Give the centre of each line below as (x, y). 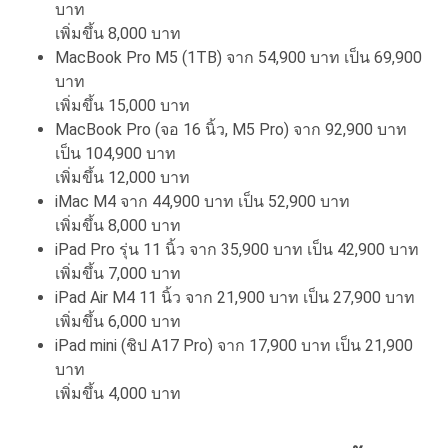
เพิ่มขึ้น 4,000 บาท (120, 393)
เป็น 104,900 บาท (115, 153)
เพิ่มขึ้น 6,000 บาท (118, 321)
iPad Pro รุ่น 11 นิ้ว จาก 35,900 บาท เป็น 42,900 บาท (237, 249)
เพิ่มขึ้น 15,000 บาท (122, 105)
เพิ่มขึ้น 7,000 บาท (118, 273)
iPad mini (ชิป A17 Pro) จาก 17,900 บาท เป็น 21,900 (234, 345)
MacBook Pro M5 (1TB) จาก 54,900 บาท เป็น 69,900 (238, 57)
